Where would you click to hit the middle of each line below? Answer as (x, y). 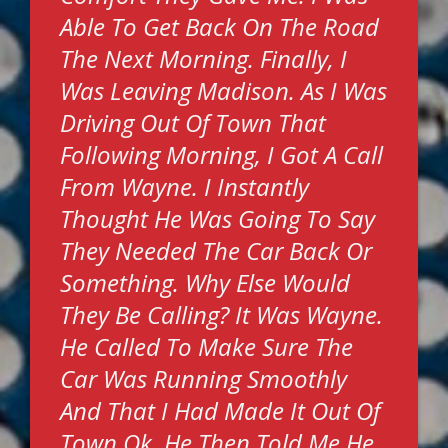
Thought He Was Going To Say (217, 218)
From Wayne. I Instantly (184, 186)
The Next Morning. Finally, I (203, 58)
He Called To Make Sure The (206, 346)
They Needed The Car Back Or (216, 250)
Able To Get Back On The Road (219, 26)
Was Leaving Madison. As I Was (223, 90)
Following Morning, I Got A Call (221, 154)
